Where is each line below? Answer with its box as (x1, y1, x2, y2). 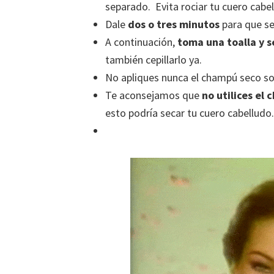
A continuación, (105, 34, 175, 49)
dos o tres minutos (128, 17, 220, 31)
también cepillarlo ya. (105, 52, 202, 67)
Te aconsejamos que (105, 87, 202, 102)
